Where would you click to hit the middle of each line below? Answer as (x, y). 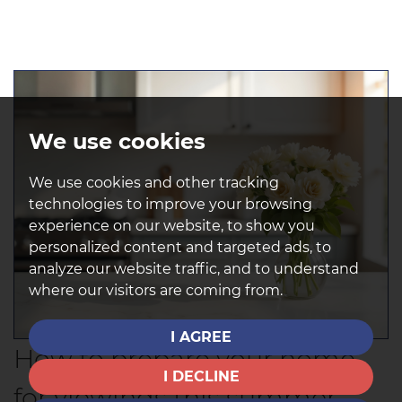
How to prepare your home (184, 358)
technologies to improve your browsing (170, 204)
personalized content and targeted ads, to (180, 247)
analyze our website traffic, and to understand (194, 269)
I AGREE (201, 337)
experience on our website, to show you (172, 226)
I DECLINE (201, 376)
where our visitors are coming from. (156, 290)
